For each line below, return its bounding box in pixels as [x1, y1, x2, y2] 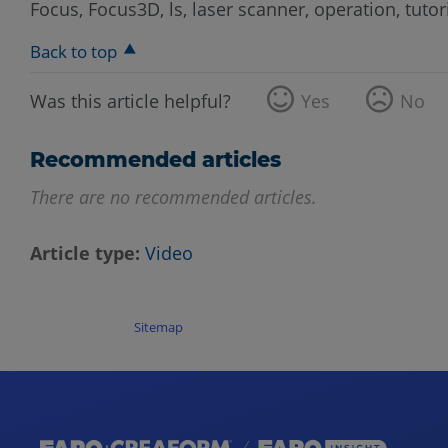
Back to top [30, 39, 117, 63]
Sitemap [134, 318, 184, 337]
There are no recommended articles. [30, 185, 317, 210]
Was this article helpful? [30, 88, 231, 113]
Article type [30, 241, 135, 266]
